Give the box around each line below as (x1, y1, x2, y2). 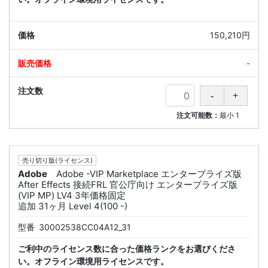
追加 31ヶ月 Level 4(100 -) (18, 200, 127, 212)
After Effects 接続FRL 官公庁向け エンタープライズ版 (18, 178, 237, 190)
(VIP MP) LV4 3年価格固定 (18, 189, 126, 201)
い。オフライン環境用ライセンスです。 (18, 255, 169, 266)
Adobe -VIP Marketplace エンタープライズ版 (56, 167, 242, 179)
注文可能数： (176, 110, 220, 120)
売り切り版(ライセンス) (22, 156, 93, 165)
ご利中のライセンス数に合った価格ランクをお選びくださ (18, 243, 236, 254)
